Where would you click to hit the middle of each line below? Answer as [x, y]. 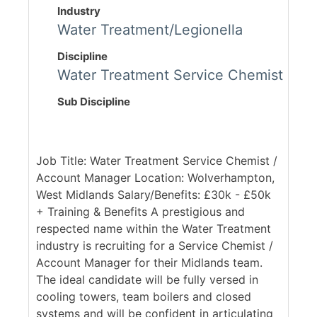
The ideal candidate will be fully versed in [147, 280]
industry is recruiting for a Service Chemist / [155, 246]
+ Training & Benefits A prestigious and [140, 212]
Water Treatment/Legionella [150, 30]
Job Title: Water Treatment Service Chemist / [157, 161]
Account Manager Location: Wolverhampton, [155, 178]
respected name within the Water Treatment [154, 229]
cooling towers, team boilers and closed [144, 297]
